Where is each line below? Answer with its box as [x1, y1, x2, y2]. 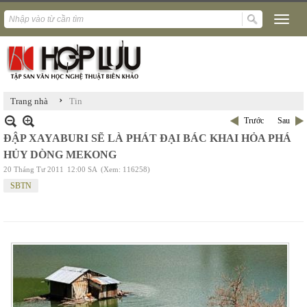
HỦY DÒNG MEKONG [3, 149, 116, 160]
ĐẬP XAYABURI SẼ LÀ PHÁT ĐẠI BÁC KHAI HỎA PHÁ [3, 132, 291, 144]
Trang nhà [10, 96, 48, 106]
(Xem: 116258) [101, 165, 150, 173]
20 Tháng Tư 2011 [3, 165, 64, 173]
